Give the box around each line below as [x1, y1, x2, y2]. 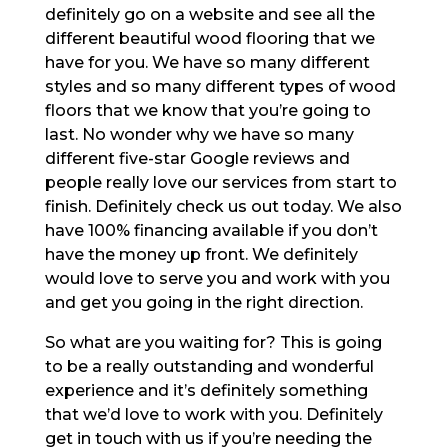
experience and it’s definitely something [44, 380, 368, 400]
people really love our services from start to [44, 172, 397, 192]
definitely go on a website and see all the [44, 4, 375, 24]
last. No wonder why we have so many [44, 124, 354, 144]
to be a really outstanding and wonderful [44, 356, 374, 376]
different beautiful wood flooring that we [44, 28, 375, 48]
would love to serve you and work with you [44, 268, 390, 288]
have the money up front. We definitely [44, 244, 358, 264]
